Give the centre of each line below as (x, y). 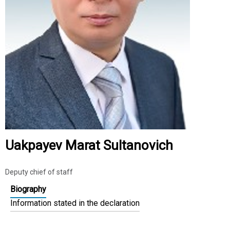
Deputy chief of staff (39, 172)
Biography (28, 189)
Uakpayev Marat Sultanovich (89, 146)
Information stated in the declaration (75, 203)
